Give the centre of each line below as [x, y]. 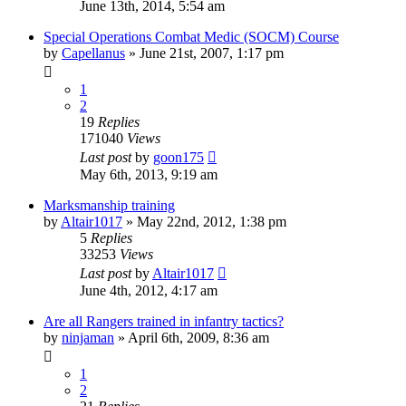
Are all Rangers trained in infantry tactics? [164, 321]
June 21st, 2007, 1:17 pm [212, 53]
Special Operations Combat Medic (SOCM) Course [191, 36]
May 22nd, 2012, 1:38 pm [212, 221]
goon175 [179, 157]
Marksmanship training [109, 205]
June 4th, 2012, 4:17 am [149, 290]
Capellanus [93, 53]
